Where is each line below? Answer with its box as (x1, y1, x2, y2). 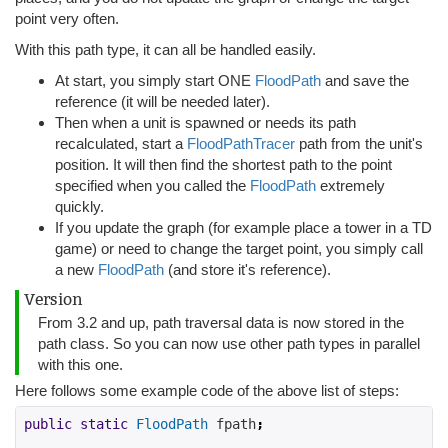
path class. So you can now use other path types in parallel (38, 335, 420, 352)
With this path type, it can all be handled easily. (15, 41, 316, 58)
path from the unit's (295, 135, 423, 152)
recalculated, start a (55, 135, 187, 152)
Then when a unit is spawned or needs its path (55, 114, 356, 131)
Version (24, 290, 83, 309)
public (24, 416, 72, 432)
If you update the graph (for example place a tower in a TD (55, 219, 432, 236)
